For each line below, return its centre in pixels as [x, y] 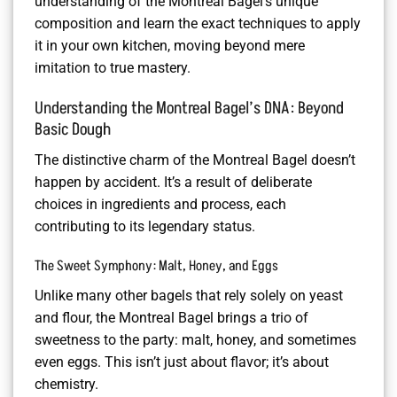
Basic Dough [73, 129]
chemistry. [66, 385]
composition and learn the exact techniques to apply [198, 24]
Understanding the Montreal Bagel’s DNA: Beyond [189, 108]
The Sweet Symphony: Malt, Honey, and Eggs [156, 266]
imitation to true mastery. [113, 68]
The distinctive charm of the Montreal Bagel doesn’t [195, 160]
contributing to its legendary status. [145, 226]
